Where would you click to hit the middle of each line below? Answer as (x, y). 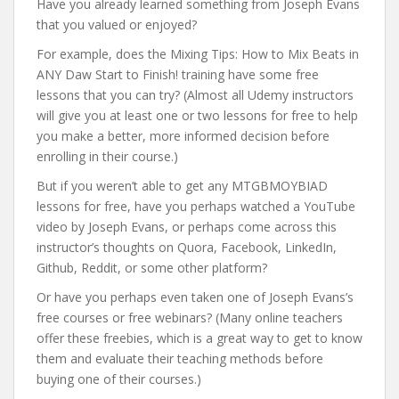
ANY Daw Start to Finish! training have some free (178, 74)
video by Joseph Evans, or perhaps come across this (187, 227)
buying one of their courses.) (119, 379)
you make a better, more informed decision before (183, 136)
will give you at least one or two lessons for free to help (197, 115)
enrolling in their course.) (107, 156)
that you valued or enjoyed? (117, 24)
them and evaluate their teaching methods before (180, 358)
